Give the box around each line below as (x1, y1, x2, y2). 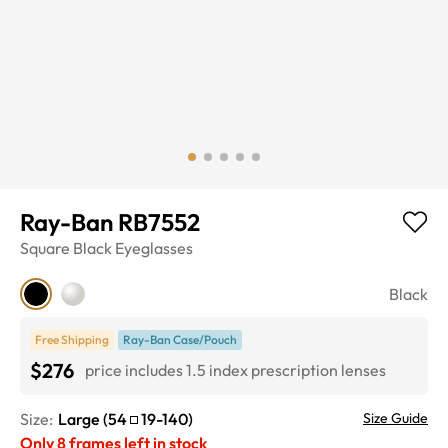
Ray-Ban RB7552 (20, 206, 200, 237)
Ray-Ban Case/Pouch (123, 331, 237, 347)
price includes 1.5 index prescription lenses (85, 360, 386, 381)
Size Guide (363, 408, 428, 427)
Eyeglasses (115, 237, 193, 258)
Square (20, 237, 70, 258)
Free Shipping (35, 331, 109, 347)
